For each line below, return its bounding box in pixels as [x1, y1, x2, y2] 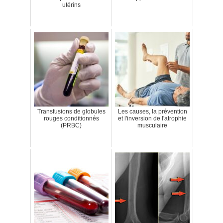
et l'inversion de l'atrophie [118, 115, 187, 122]
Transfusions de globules [37, 108, 106, 115]
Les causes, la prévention [117, 108, 187, 115]
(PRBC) [61, 122, 82, 129]
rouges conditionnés [43, 115, 99, 122]
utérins [62, 1, 81, 9]
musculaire [137, 122, 167, 129]
